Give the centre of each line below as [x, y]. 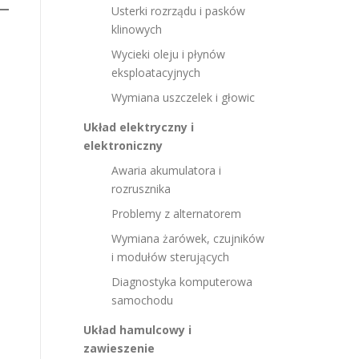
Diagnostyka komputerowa [182, 282]
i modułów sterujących [170, 257]
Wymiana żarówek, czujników [188, 238]
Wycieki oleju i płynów [168, 54]
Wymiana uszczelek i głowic [183, 97]
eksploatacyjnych [156, 73]
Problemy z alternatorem [176, 214]
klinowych [137, 29]
